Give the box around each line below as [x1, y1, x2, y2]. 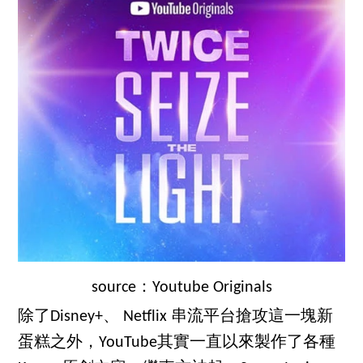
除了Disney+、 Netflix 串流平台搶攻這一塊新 [18, 309, 334, 326]
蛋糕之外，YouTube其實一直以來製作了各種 [18, 335, 336, 352]
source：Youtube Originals [91, 280, 272, 297]
